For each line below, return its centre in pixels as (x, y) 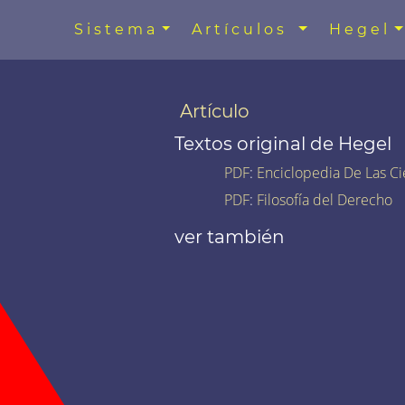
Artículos (244, 29)
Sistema (116, 29)
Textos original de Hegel (283, 143)
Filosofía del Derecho (324, 199)
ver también (229, 236)
